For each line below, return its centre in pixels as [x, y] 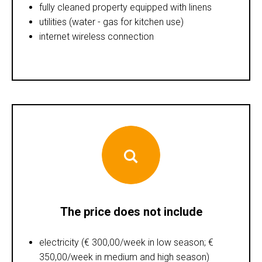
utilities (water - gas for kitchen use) [111, 22]
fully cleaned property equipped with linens [125, 7]
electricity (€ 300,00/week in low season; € [126, 242]
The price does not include [131, 211]
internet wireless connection [96, 36]
